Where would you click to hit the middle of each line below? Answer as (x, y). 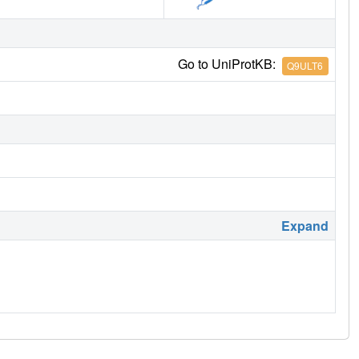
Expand (305, 226)
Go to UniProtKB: (230, 64)
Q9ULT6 (305, 66)
